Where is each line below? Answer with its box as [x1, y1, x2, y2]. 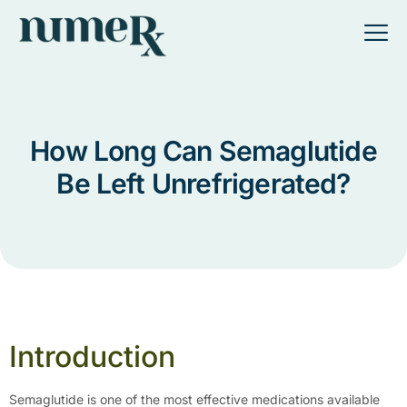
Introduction [9, 339, 175, 374]
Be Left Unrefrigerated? [56, 167, 351, 200]
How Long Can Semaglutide [30, 134, 377, 167]
